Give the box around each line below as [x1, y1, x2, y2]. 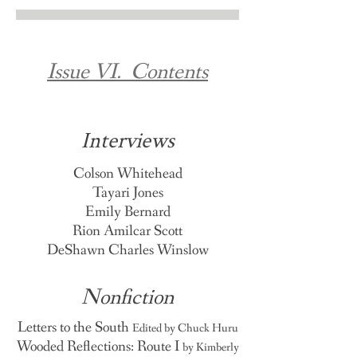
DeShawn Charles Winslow [46, 241, 209, 260]
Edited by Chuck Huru [131, 320, 238, 336]
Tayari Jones [92, 183, 163, 202]
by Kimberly [182, 339, 239, 355]
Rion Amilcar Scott [73, 222, 182, 241]
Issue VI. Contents [47, 57, 208, 87]
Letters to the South [17, 318, 132, 337]
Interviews [80, 125, 175, 154]
